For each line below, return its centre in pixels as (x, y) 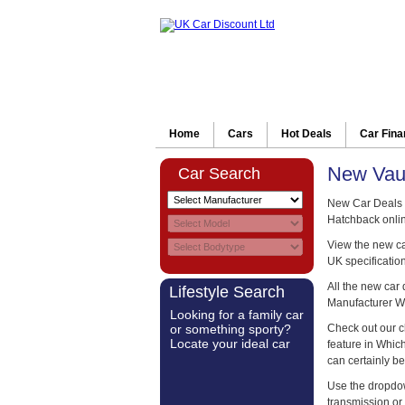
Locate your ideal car (230, 344)
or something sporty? (231, 329)
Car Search (219, 174)
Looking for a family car (237, 315)
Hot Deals (306, 134)
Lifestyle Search (227, 292)
